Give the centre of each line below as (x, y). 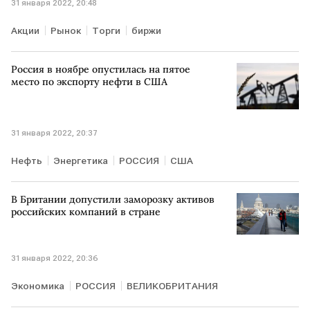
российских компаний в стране (86, 212)
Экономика (38, 286)
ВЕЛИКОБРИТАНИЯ (172, 286)
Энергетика (81, 161)
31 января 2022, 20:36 (55, 258)
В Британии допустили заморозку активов (113, 200)
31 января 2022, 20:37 (54, 133)
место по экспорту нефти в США (89, 81)
